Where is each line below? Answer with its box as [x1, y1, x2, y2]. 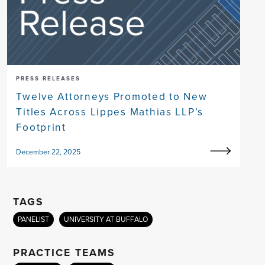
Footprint [16, 119, 66, 135]
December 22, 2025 [16, 146, 81, 157]
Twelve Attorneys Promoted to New [16, 88, 208, 104]
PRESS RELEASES [16, 73, 81, 83]
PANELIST [18, 214, 50, 225]
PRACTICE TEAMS [13, 244, 116, 260]
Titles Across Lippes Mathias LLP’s [16, 104, 204, 119]
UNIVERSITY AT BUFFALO [64, 214, 148, 225]
